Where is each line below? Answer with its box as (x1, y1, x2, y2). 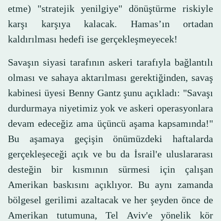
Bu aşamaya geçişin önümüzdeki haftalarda (8, 133, 213, 145)
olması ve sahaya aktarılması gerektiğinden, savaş (8, 72, 213, 83)
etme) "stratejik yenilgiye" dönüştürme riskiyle (8, 3, 213, 14)
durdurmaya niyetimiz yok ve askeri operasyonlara (8, 103, 213, 114)
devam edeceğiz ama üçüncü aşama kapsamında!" (8, 118, 213, 129)
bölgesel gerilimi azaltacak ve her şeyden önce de (8, 194, 213, 206)
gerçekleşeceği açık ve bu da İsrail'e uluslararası (8, 148, 213, 160)
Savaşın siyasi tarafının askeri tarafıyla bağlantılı (8, 57, 213, 68)
